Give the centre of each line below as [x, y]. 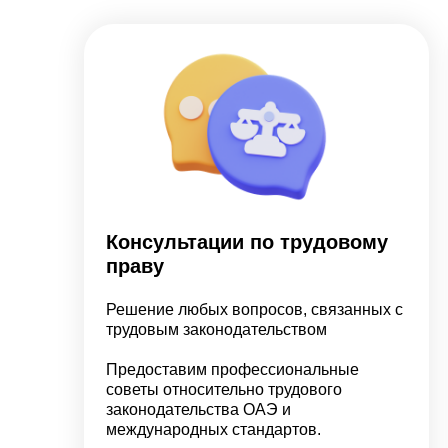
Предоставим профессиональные [232, 369]
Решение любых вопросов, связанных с [254, 309]
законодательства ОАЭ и [198, 409]
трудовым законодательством [216, 329]
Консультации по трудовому [247, 242]
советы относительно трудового [224, 389]
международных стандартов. [213, 429]
